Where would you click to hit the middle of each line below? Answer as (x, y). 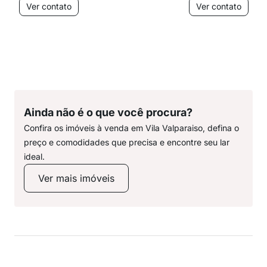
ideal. (34, 156)
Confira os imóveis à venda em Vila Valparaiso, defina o (131, 128)
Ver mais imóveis (76, 178)
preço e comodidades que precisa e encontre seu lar (127, 142)
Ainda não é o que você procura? (108, 112)
